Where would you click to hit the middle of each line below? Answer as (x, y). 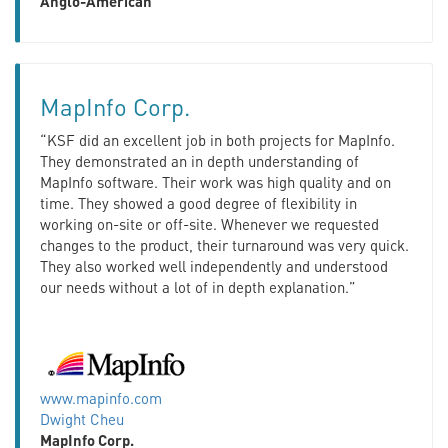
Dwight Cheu (82, 418)
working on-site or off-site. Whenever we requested (209, 223)
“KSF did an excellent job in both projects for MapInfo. (217, 139)
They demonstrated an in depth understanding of (199, 160)
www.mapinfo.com (101, 397)
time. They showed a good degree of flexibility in (198, 202)
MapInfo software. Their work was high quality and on (215, 181)
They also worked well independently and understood (214, 265)
